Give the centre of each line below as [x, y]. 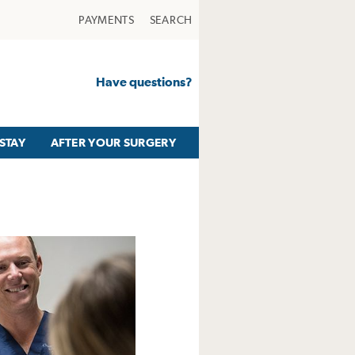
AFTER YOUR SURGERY [113, 142]
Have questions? [144, 81]
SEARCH [171, 20]
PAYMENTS [107, 20]
